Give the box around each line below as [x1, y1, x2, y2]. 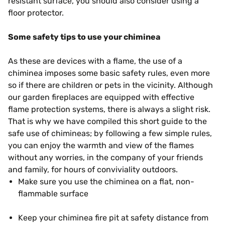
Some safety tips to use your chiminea [8, 32, 160, 42]
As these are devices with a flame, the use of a [8, 56, 182, 66]
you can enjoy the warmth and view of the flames [8, 141, 194, 150]
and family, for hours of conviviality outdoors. [8, 165, 178, 174]
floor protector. [8, 8, 64, 18]
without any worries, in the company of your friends [8, 153, 203, 162]
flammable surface [18, 189, 88, 198]
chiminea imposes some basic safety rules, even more [8, 68, 210, 78]
